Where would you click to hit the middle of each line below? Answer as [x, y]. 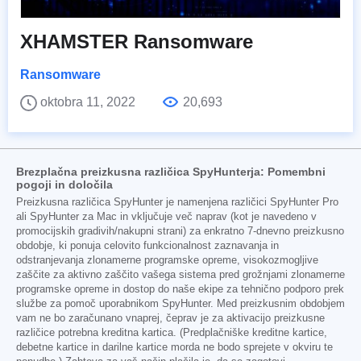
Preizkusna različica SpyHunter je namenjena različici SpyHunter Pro [177, 202]
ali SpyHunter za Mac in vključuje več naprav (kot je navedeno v [166, 216]
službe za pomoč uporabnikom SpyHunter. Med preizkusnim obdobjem [180, 303]
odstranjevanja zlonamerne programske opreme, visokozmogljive [167, 260]
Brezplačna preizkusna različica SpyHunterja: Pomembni [171, 171]
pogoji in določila [64, 184]
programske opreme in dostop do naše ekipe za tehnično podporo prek [180, 289]
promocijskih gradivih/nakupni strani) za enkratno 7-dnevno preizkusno [180, 231]
